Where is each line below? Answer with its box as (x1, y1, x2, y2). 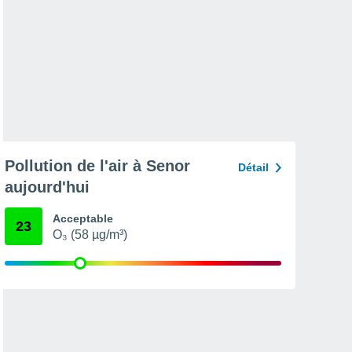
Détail (238, 161, 269, 174)
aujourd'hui (5, 178, 90, 196)
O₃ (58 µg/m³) (53, 228, 127, 241)
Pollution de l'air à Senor (5, 157, 190, 174)
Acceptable (53, 212, 113, 225)
